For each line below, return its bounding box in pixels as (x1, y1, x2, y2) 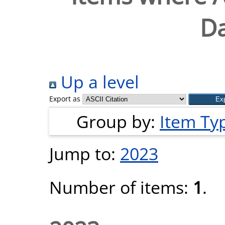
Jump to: (49, 142, 120, 165)
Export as (49, 94, 80, 103)
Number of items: (49, 175, 193, 199)
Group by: (76, 109, 160, 133)
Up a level (56, 70, 139, 93)
